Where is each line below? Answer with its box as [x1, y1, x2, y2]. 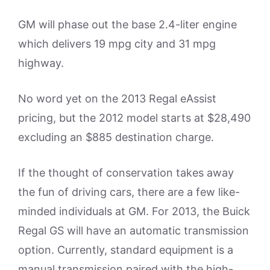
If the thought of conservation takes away [18, 166, 234, 179]
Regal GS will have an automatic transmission [18, 224, 249, 237]
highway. [18, 57, 64, 69]
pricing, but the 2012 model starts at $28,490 [18, 111, 251, 124]
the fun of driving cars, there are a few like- [18, 186, 240, 198]
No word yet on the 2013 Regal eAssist [18, 92, 216, 105]
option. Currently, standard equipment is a [18, 243, 233, 256]
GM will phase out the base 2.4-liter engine [18, 18, 237, 31]
